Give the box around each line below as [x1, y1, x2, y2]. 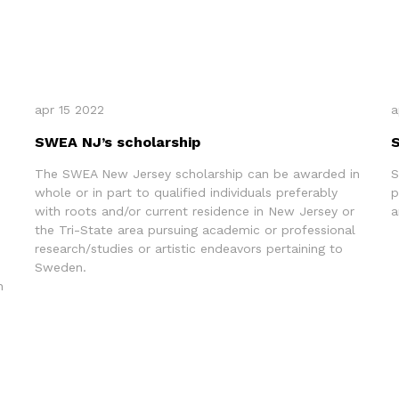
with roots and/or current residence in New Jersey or [34, 203, 354, 218]
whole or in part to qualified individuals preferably [34, 184, 338, 199]
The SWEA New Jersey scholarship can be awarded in [34, 166, 360, 181]
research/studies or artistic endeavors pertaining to [34, 240, 343, 256]
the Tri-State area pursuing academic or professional [34, 222, 355, 237]
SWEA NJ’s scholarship [34, 133, 200, 151]
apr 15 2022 [34, 102, 104, 117]
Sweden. [34, 259, 86, 274]
